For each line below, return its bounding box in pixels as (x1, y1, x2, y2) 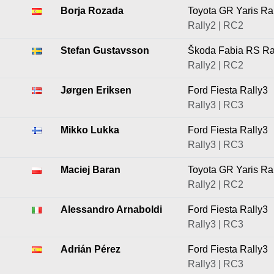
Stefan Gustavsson (61, 45, 149, 56)
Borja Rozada (61, 6, 124, 16)
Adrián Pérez (61, 244, 120, 254)
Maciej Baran (61, 165, 120, 175)
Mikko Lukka (61, 125, 119, 135)
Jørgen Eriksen (61, 85, 131, 95)
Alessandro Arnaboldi (61, 204, 162, 215)
